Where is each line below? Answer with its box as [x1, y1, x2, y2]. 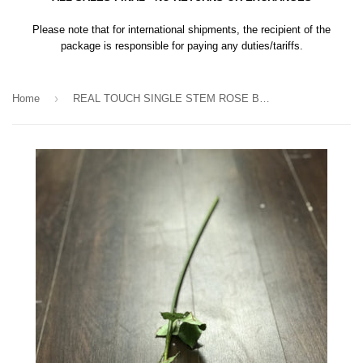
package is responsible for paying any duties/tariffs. [60, 40, 303, 52]
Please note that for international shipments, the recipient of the [32, 23, 331, 36]
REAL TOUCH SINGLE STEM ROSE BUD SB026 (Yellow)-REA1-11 [259, 92, 270, 105]
